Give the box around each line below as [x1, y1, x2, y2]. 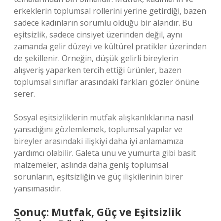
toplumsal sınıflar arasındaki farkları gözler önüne [14, 76, 199, 87]
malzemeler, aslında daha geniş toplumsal [14, 159, 168, 170]
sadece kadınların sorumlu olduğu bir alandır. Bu [14, 17, 192, 28]
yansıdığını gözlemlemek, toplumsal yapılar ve [14, 124, 183, 135]
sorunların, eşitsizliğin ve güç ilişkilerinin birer [14, 171, 183, 182]
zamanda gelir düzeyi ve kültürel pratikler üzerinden [14, 41, 207, 52]
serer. [14, 88, 35, 99]
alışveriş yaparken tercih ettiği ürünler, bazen [14, 65, 182, 75]
